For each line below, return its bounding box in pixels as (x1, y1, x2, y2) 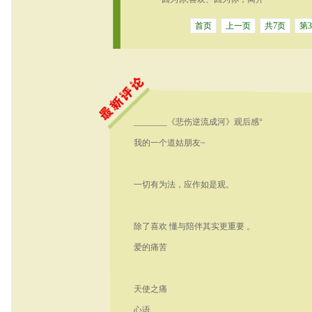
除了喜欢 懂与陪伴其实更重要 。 (133, 221, 255, 231)
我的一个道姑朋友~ (133, 138, 205, 148)
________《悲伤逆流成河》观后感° (133, 117, 263, 127)
